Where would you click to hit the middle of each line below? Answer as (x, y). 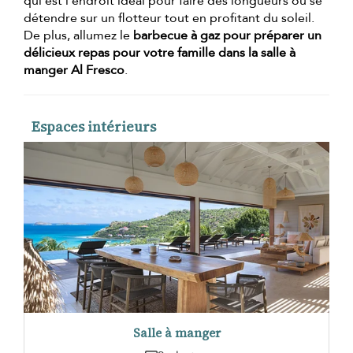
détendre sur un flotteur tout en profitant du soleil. (169, 19)
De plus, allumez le (78, 36)
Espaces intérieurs (94, 127)
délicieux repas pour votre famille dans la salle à (160, 53)
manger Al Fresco (74, 71)
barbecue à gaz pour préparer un (227, 36)
